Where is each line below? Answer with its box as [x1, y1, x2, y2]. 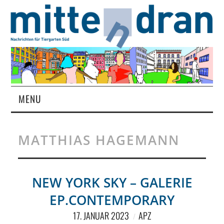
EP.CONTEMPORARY [49, 191, 174, 209]
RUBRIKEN [21, 193, 62, 208]
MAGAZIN [21, 142, 57, 157]
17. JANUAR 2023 [73, 209, 129, 222]
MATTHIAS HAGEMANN [17, 131, 179, 149]
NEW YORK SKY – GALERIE [31, 174, 192, 192]
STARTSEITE [21, 116, 67, 131]
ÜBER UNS [21, 167, 61, 182]
